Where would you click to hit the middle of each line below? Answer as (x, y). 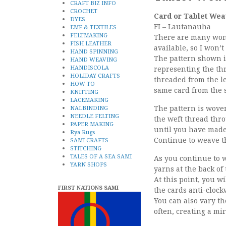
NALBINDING (89, 107)
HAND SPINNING (94, 51)
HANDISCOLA (90, 67)
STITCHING (86, 148)
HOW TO (82, 83)
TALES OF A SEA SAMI (101, 156)
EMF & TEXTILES (93, 27)
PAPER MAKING (92, 124)
